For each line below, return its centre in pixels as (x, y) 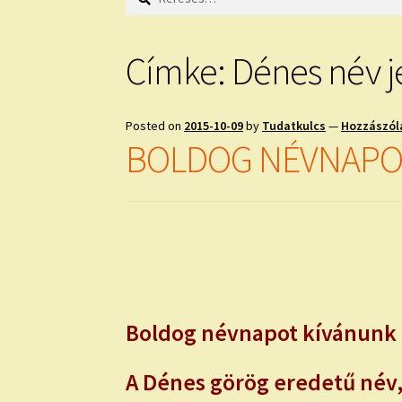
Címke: (179, 70)
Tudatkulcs (294, 125)
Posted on (155, 125)
